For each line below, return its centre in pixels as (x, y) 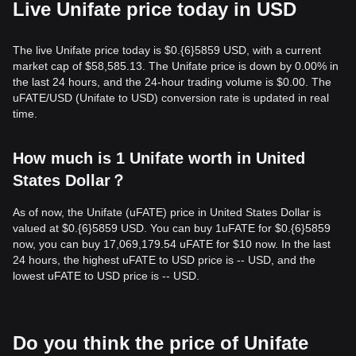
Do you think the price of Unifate (161, 343)
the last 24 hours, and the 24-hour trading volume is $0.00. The (172, 82)
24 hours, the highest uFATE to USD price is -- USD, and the (164, 260)
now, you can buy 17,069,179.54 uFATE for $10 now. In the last (172, 244)
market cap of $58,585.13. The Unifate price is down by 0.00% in (176, 66)
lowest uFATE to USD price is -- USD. (106, 276)
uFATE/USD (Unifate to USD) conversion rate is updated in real (171, 98)
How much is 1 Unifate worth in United (159, 158)
